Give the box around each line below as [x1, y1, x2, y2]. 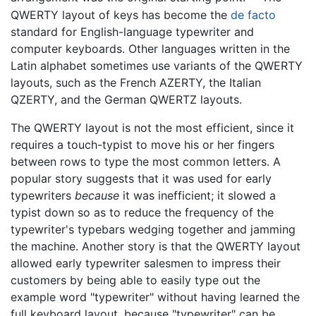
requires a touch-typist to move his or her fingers [11, 137, 274, 152]
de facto [231, 7, 276, 22]
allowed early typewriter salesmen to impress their [11, 255, 281, 270]
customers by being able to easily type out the [11, 272, 260, 287]
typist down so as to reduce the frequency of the [11, 205, 274, 219]
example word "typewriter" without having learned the [11, 289, 300, 304]
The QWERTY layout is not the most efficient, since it [11, 120, 294, 135]
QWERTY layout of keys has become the [11, 7, 231, 22]
